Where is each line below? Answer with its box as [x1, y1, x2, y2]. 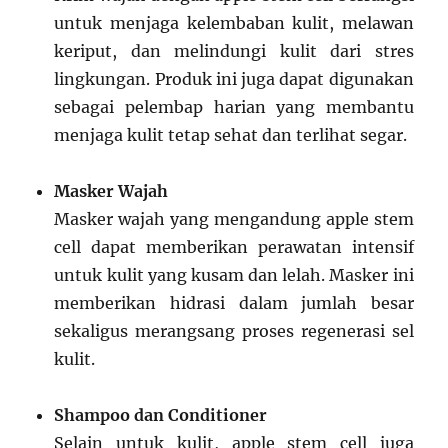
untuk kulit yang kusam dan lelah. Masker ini [54, 264, 414, 285]
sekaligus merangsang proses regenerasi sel [54, 320, 414, 341]
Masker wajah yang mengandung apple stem [54, 208, 414, 229]
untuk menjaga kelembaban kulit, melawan [54, 12, 414, 33]
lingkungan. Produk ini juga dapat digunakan [54, 68, 414, 89]
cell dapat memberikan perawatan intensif [54, 236, 414, 257]
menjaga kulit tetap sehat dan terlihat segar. [54, 124, 408, 145]
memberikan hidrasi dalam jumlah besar [54, 292, 414, 313]
